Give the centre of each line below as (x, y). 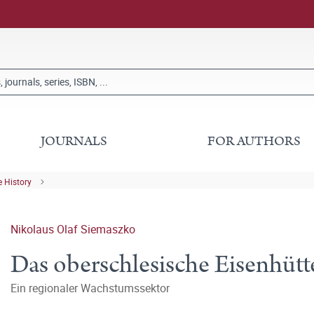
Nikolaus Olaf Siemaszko (73, 229)
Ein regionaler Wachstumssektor (90, 288)
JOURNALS (74, 141)
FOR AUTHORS (254, 141)
